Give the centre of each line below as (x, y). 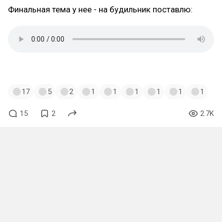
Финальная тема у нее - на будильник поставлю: (100, 9)
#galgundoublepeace (83, 69)
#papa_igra (149, 69)
